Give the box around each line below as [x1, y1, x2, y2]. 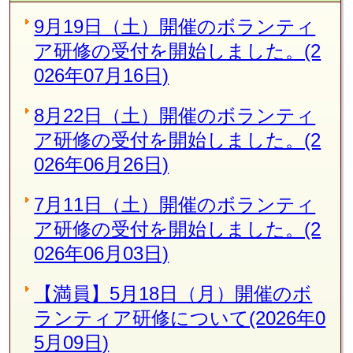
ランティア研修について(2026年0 [34, 307, 326, 329]
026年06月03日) [34, 242, 169, 264]
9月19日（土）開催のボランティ [34, 15, 316, 37]
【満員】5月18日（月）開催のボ [34, 282, 313, 304]
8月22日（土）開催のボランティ [34, 104, 316, 126]
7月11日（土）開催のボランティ [34, 193, 316, 215]
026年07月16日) [34, 64, 169, 86]
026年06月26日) [34, 153, 169, 175]
